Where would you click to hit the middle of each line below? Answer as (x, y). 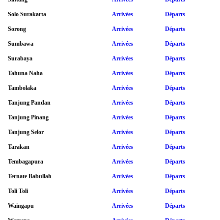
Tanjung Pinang (28, 117)
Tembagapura (26, 161)
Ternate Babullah (30, 176)
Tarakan (19, 147)
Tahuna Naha (25, 73)
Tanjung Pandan (29, 102)
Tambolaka (22, 88)
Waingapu (21, 206)
